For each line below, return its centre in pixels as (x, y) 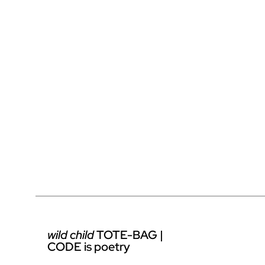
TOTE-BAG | (129, 235)
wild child (71, 235)
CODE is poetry (89, 246)
